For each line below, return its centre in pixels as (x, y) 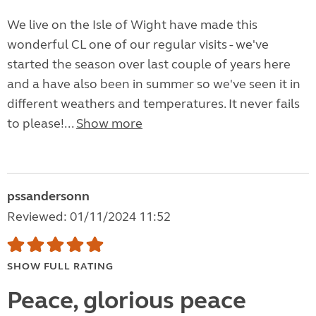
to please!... (42, 124)
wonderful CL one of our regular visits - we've (138, 45)
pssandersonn (48, 196)
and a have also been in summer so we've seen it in (154, 84)
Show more (109, 124)
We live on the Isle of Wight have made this (132, 25)
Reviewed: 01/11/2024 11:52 (89, 217)
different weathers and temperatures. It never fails (153, 104)
